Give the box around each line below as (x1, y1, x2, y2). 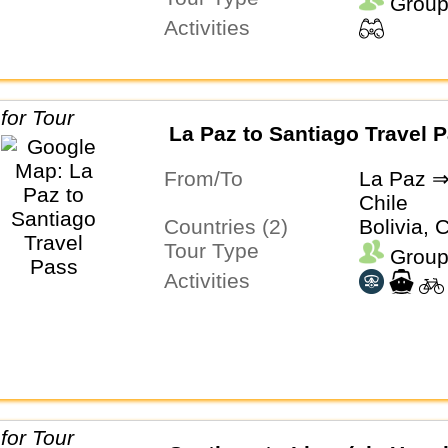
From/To (176, 167, 243, 191)
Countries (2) (178, 215, 288, 239)
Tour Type (174, 239, 259, 263)
